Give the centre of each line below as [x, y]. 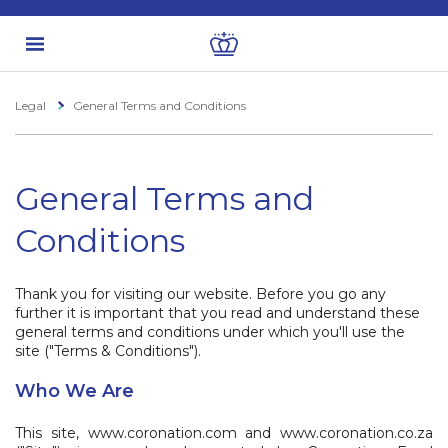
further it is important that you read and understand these [217, 313]
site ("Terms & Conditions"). [108, 351]
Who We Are [74, 391]
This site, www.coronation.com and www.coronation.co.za [224, 433]
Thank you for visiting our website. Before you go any [200, 294]
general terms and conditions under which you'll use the [210, 332]
